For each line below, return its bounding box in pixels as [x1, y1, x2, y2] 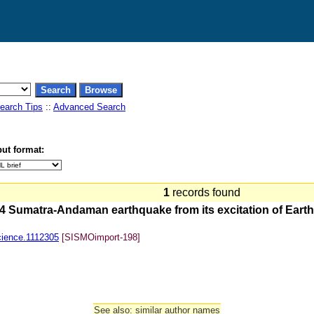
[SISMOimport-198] [62, 232, 140, 243]
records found [170, 186, 246, 198]
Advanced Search [53, 102, 125, 112]
